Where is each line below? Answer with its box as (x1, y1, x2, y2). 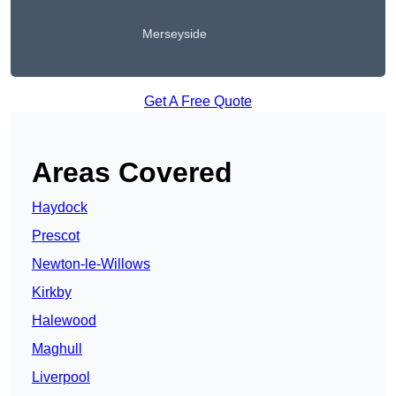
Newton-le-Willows (32, 256, 150, 272)
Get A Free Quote (144, 94, 252, 110)
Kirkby (32, 285, 72, 301)
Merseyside (141, 27, 207, 42)
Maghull (32, 341, 82, 357)
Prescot (32, 228, 80, 244)
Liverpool (32, 369, 90, 385)
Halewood (32, 313, 96, 329)
